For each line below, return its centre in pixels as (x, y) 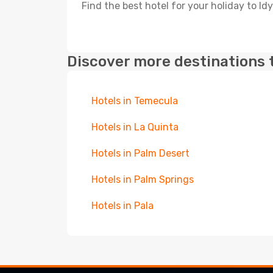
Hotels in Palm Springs (143, 179)
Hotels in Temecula (135, 101)
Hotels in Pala (122, 206)
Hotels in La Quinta (135, 127)
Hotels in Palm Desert (140, 153)
